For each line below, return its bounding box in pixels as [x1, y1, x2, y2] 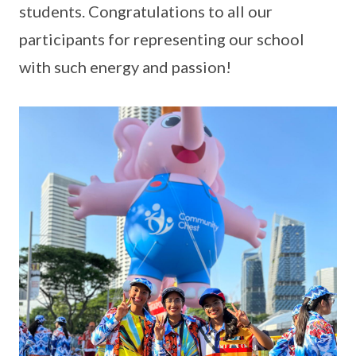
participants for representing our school [19, 29, 304, 48]
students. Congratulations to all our [19, 2, 273, 21]
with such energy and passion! [19, 57, 231, 76]
